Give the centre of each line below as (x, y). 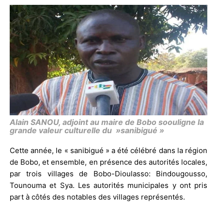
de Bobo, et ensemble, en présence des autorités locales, (108, 162)
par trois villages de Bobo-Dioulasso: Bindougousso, (108, 173)
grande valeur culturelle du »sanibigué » (87, 130)
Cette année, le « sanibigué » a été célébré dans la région (108, 150)
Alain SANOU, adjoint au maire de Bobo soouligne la (107, 122)
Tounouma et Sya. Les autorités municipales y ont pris (108, 185)
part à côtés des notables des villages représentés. (97, 197)
